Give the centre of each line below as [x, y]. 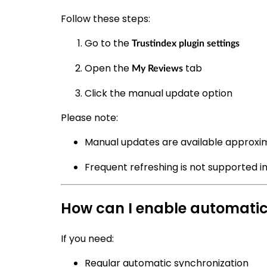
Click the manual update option [159, 93]
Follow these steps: [105, 18]
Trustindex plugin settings [186, 43]
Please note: [89, 117]
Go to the [108, 43]
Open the [108, 68]
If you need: [87, 239]
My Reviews [157, 68]
